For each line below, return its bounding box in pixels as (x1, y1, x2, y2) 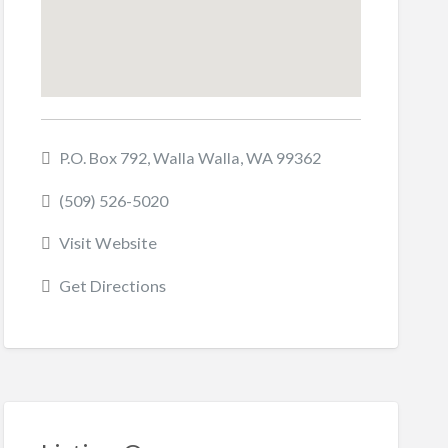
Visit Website (58, 233, 157, 253)
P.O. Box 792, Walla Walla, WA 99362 (58, 148, 321, 168)
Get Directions (58, 276, 166, 296)
